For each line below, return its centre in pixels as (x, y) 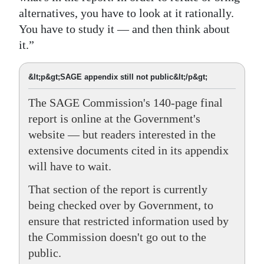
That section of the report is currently (118, 189)
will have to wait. (70, 166)
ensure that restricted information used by (128, 221)
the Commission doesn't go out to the (117, 237)
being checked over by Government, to (121, 205)
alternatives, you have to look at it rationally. (126, 13)
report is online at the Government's (114, 119)
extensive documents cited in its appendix (128, 151)
